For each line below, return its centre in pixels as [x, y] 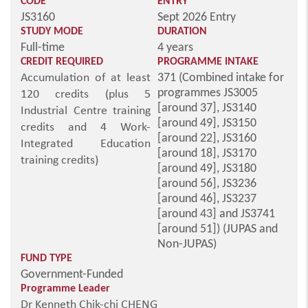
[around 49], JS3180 [207, 168]
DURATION [182, 31]
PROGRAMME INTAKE [208, 61]
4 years [175, 47]
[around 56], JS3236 [207, 183]
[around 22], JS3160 [207, 137]
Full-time [43, 47]
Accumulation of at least [86, 78]
